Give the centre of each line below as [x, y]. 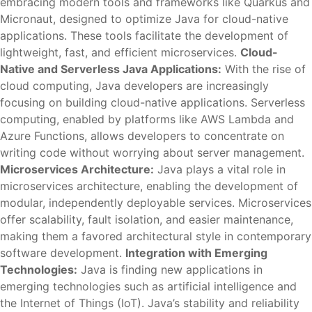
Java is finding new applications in [170, 270]
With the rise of [264, 69]
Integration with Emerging [196, 253]
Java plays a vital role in [220, 169]
